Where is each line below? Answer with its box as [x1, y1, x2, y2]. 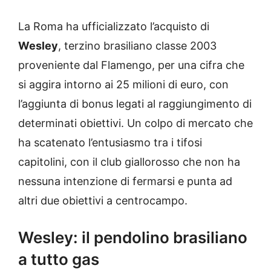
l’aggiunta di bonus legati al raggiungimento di [18, 97, 252, 111]
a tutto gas [18, 250, 99, 269]
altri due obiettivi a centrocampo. [18, 194, 191, 207]
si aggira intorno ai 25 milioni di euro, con [18, 78, 229, 91]
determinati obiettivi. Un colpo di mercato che [18, 117, 253, 130]
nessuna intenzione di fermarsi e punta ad [18, 175, 232, 188]
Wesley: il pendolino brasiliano [18, 228, 247, 247]
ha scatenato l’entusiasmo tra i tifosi [18, 136, 202, 149]
